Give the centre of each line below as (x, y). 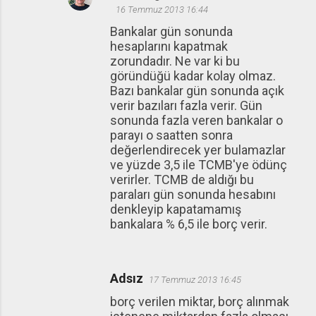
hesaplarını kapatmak (169, 46)
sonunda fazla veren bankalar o (196, 120)
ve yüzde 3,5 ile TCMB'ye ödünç (199, 165)
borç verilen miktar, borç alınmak (200, 302)
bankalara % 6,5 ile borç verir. (189, 224)
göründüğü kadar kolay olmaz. (193, 76)
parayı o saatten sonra (171, 135)
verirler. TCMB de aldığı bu (182, 180)
